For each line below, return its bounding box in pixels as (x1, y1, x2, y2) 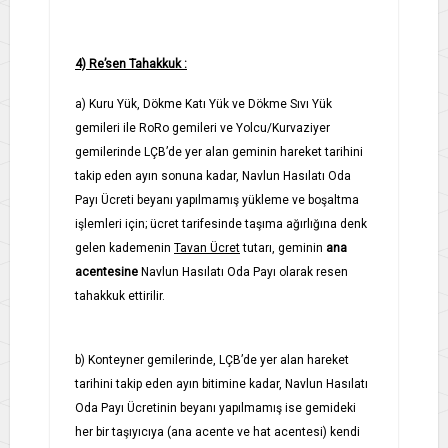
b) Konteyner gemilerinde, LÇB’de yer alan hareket (75, 352, 349, 367)
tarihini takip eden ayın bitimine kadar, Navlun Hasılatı (75, 376, 368, 391)
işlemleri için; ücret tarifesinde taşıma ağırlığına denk (75, 216, 367, 231)
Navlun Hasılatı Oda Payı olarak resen (141, 264, 348, 279)
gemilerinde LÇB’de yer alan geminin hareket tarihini (75, 144, 363, 159)
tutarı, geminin (243, 240, 323, 255)
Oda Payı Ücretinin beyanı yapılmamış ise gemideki (75, 400, 356, 415)
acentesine (75, 264, 138, 279)
